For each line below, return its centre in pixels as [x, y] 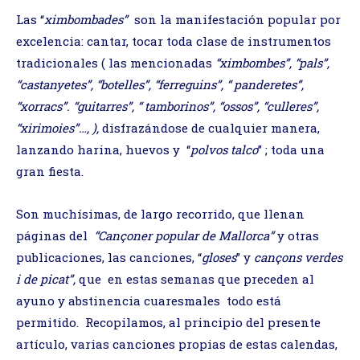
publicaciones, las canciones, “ [109, 257]
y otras [298, 235]
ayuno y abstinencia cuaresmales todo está [149, 300]
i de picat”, [47, 278]
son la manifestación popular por [236, 19]
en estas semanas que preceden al [209, 278]
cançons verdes [298, 257]
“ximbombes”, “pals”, [272, 62]
